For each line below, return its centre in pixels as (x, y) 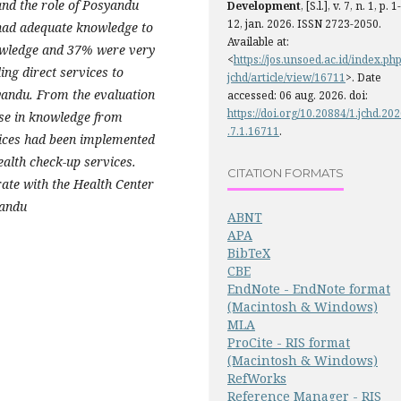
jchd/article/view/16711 (286, 77)
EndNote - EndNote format (309, 288)
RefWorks (257, 378)
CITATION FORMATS (286, 173)
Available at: (258, 41)
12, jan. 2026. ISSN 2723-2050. (304, 23)
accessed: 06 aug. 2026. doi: (298, 95)
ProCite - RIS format (289, 342)
